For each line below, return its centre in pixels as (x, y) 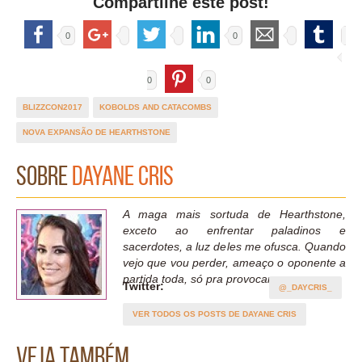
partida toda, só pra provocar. (198, 279)
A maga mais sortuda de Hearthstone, (234, 214)
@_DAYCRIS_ (305, 287)
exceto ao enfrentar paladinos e (234, 230)
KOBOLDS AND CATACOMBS (156, 107)
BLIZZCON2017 (53, 107)
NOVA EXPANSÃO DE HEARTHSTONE (97, 132)
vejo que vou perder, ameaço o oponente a (234, 263)
